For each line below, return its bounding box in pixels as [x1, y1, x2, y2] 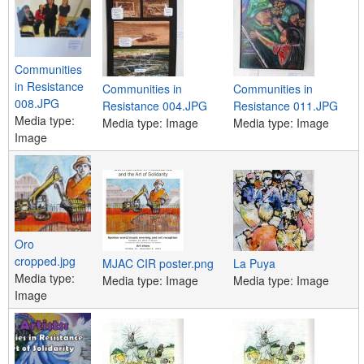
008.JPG [15, 94, 59, 111]
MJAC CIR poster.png [102, 254, 214, 271]
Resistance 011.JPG [233, 97, 338, 114]
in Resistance [15, 77, 84, 94]
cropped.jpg [15, 252, 76, 269]
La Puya [233, 254, 275, 271]
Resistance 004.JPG [102, 97, 207, 114]
